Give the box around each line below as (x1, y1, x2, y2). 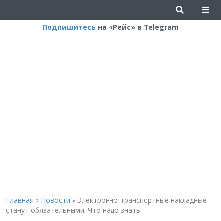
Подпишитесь (42, 22, 96, 32)
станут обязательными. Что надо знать (5, 205, 140, 215)
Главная (5, 195, 34, 205)
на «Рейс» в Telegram (96, 22, 179, 32)
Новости (40, 195, 70, 205)
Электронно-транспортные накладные (77, 195, 207, 205)
